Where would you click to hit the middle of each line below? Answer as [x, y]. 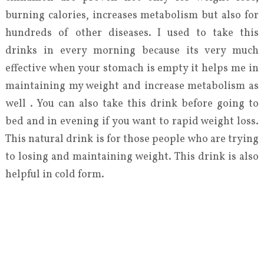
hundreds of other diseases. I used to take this [132, 33]
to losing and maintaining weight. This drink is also [132, 157]
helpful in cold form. [55, 175]
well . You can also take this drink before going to [132, 104]
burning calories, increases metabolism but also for [132, 16]
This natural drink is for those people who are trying [132, 139]
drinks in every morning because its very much [132, 51]
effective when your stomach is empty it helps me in [132, 69]
